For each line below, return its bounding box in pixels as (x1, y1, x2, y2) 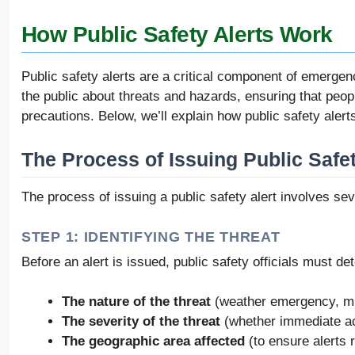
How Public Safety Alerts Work (21, 21, 333, 47)
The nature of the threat (62, 294, 211, 310)
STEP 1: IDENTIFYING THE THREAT (21, 228, 281, 245)
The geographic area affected (62, 334, 245, 349)
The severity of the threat (62, 314, 220, 330)
